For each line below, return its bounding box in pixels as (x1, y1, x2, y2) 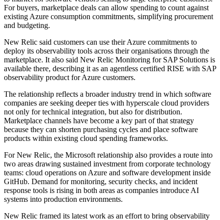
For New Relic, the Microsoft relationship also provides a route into (4, 151, 213, 160)
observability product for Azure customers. (4, 73, 136, 82)
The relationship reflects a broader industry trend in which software (4, 90, 211, 99)
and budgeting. (4, 21, 50, 30)
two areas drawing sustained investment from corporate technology (4, 160, 211, 168)
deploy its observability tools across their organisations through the (4, 47, 209, 55)
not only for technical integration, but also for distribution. (4, 108, 182, 116)
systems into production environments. (4, 195, 123, 204)
